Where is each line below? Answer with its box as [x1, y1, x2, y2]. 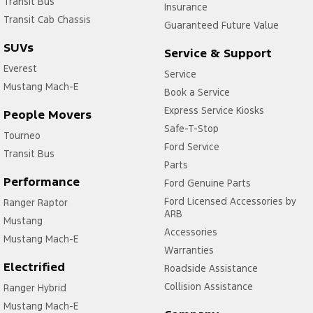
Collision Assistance [163, 279, 253, 293]
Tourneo [3, 129, 41, 142]
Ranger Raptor [3, 196, 68, 209]
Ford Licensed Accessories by [163, 194, 296, 208]
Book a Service [163, 85, 230, 99]
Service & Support [163, 45, 272, 61]
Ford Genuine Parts [163, 176, 251, 189]
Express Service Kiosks [163, 103, 264, 117]
